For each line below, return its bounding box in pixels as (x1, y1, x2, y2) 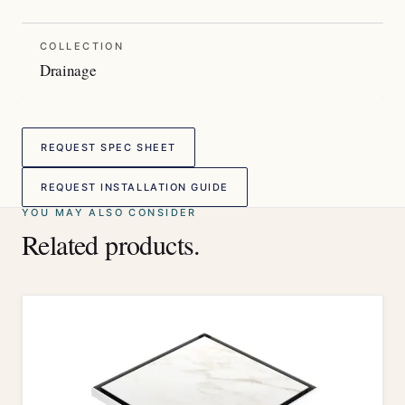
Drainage (40, 60, 97, 80)
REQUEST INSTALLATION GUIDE (41, 180, 230, 193)
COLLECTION (40, 40, 125, 52)
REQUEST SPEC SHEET (41, 140, 176, 154)
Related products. (22, 226, 201, 262)
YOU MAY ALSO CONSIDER (22, 206, 197, 219)
